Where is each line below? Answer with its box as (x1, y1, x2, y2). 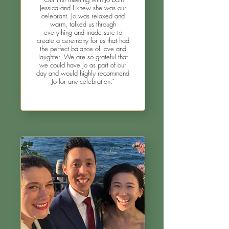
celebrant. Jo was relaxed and (41, 11, 125, 20)
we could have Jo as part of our (39, 60, 126, 70)
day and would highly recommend (36, 68, 129, 78)
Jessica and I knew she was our (39, 3, 126, 12)
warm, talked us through (50, 19, 116, 29)
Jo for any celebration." (51, 77, 114, 86)
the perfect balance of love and (39, 44, 126, 53)
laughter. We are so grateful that (38, 52, 128, 61)
